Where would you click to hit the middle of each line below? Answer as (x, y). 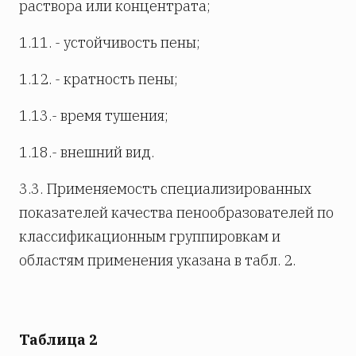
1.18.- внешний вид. (87, 153)
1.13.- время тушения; (94, 116)
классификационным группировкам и (150, 237)
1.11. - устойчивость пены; (110, 43)
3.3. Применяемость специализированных (165, 189)
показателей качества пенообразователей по (176, 213)
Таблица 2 (58, 340)
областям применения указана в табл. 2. (157, 261)
